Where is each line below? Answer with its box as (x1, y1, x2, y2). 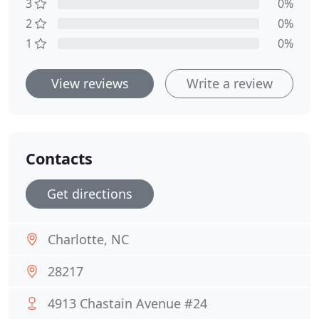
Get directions (47, 185, 132, 202)
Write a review (186, 75, 273, 92)
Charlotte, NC (48, 231, 129, 248)
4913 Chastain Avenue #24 (48, 295, 207, 312)
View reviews (51, 75, 129, 92)
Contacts (26, 148, 93, 169)
